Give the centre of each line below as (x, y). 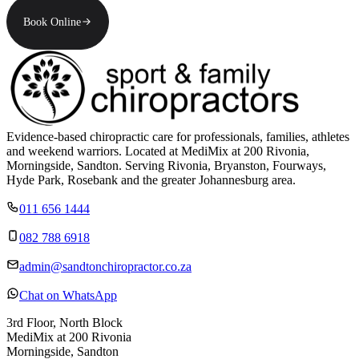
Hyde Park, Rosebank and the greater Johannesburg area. (151, 180)
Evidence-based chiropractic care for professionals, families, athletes (178, 137)
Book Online (52, 22)
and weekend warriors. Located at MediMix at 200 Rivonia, (158, 151)
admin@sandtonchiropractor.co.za (105, 267)
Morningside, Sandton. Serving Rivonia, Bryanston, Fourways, (166, 166)
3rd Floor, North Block (65, 323)
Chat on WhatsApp (68, 296)
